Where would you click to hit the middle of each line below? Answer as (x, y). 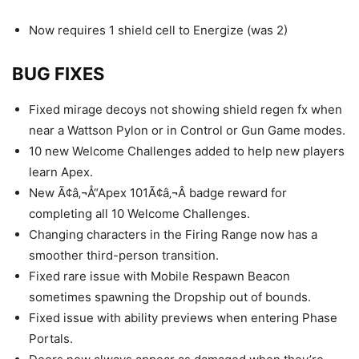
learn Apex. (61, 172)
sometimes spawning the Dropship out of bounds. (170, 297)
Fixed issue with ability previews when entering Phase (183, 318)
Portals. (51, 339)
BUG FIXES (58, 74)
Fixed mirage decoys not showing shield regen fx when (186, 109)
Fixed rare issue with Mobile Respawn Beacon (159, 276)
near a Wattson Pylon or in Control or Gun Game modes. (187, 130)
